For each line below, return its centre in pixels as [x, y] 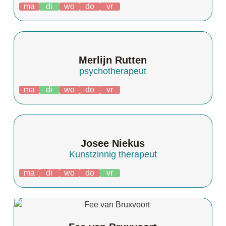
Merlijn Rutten [113, 60]
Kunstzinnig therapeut [113, 154]
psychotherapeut [113, 71]
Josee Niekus [113, 143]
